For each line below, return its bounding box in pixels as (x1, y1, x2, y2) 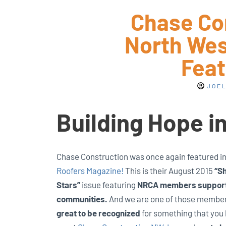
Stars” (56, 179, 80, 190)
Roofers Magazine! (56, 165, 124, 176)
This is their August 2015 (124, 165, 214, 176)
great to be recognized (56, 207, 140, 218)
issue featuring (80, 179, 137, 190)
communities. (56, 193, 107, 204)
